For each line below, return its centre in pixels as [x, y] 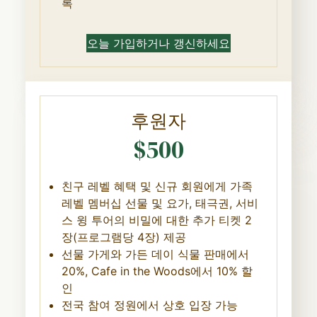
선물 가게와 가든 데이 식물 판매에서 [155, 254]
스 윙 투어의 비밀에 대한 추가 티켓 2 [156, 220]
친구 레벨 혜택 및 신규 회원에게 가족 [157, 186]
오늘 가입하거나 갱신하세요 [158, 43]
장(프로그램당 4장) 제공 [123, 237]
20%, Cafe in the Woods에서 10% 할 [157, 271]
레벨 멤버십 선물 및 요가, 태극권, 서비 [160, 203]
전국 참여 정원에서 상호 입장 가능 [149, 305]
